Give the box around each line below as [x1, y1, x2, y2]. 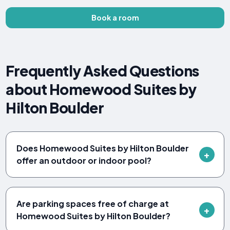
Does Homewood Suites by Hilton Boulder [16, 142, 189, 154]
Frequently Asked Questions [6, 61, 199, 80]
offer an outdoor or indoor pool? [16, 155, 152, 166]
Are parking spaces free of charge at [16, 198, 169, 209]
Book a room [91, 13, 139, 23]
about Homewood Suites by [6, 80, 197, 98]
